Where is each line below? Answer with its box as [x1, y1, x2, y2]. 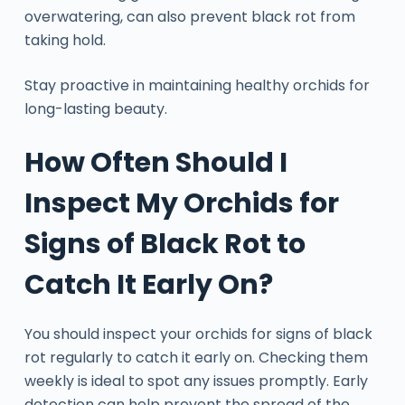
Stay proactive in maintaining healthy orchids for [24, 74, 370, 96]
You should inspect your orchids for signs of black [24, 323, 372, 344]
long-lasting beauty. [24, 98, 167, 119]
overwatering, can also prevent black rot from [24, 5, 355, 27]
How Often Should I [24, 143, 287, 182]
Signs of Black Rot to [24, 224, 306, 263]
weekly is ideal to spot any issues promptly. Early [24, 370, 368, 391]
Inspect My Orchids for [24, 184, 339, 222]
